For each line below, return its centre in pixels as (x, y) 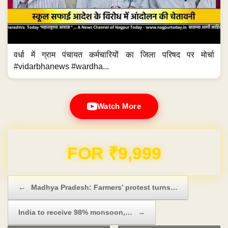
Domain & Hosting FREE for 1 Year (114, 150)
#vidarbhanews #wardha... (61, 67)
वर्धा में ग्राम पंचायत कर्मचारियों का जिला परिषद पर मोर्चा (114, 55)
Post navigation (31, 180)
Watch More (119, 106)
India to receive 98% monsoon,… (76, 212)
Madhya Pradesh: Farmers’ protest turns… (103, 187)
